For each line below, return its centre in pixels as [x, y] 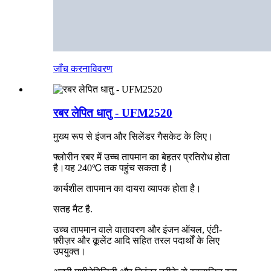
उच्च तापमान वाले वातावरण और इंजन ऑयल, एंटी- [138, 229]
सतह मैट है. [73, 209]
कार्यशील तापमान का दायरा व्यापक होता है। [127, 188]
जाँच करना [72, 69]
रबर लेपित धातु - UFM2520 [113, 113]
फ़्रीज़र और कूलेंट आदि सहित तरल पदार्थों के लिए [136, 240]
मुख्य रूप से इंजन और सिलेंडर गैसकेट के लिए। [133, 136]
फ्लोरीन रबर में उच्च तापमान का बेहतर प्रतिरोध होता [142, 157]
